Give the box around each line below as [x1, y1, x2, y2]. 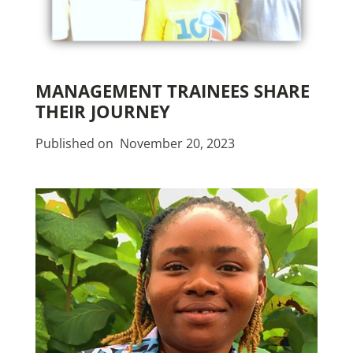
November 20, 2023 [120, 135, 235, 153]
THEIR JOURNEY [35, 99, 170, 124]
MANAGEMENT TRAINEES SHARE [35, 79, 310, 104]
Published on [35, 135, 120, 153]
